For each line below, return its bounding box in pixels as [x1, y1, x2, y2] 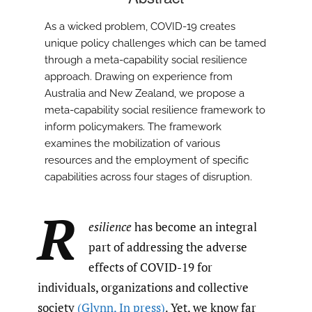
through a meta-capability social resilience [45, 54, 247, 67]
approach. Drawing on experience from [45, 70, 233, 84]
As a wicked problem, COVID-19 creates [45, 20, 235, 33]
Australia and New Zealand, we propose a [45, 87, 244, 100]
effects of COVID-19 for [88, 259, 212, 276]
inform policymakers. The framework [45, 120, 221, 134]
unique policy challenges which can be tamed [45, 37, 266, 50]
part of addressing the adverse [88, 239, 247, 256]
